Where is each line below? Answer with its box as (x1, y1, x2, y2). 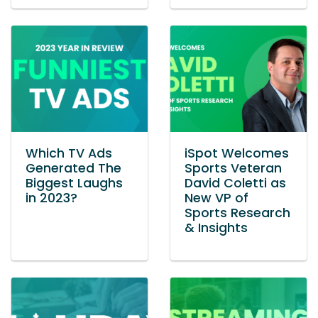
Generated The (26, 160, 121, 177)
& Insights (185, 219, 248, 236)
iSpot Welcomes (185, 145, 289, 162)
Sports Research (185, 204, 290, 221)
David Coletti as (185, 175, 286, 192)
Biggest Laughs (26, 175, 123, 192)
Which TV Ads (26, 145, 112, 162)
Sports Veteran (185, 160, 282, 177)
